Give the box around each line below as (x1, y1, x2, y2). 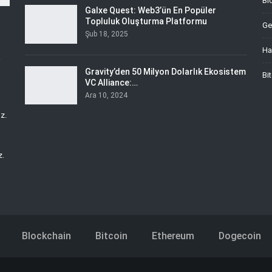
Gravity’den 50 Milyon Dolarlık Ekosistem (84, 66, 246, 76)
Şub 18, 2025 (84, 30, 128, 39)
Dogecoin (218, 229, 261, 242)
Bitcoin (95, 229, 127, 242)
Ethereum (151, 229, 194, 242)
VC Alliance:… (84, 77, 138, 87)
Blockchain (21, 229, 71, 242)
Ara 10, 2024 (84, 90, 127, 100)
